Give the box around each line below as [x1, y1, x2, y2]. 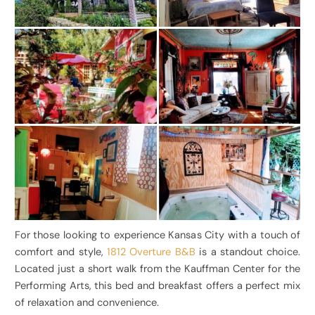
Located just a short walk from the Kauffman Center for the [14, 262, 301, 276]
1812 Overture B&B [106, 245, 195, 259]
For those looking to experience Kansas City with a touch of [14, 229, 301, 243]
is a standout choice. [195, 245, 301, 259]
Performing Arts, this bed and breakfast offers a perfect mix [14, 279, 301, 293]
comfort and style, [14, 245, 107, 259]
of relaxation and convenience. [14, 296, 159, 310]
